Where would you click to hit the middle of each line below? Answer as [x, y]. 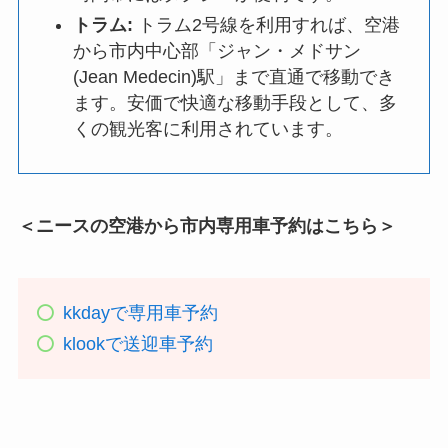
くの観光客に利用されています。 [207, 128]
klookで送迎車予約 [137, 343]
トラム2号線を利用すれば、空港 [266, 24]
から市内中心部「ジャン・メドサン [216, 50]
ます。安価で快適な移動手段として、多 [234, 102]
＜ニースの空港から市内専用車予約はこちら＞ [206, 226]
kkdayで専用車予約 [140, 313]
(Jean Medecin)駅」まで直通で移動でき [233, 76]
